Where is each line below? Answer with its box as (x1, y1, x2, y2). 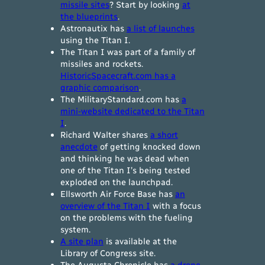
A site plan (60, 236, 104, 247)
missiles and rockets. (60, 59, 143, 70)
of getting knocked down (97, 141, 201, 153)
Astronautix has (60, 23, 127, 34)
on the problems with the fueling (60, 212, 193, 224)
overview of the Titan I (60, 201, 150, 212)
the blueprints (60, 11, 118, 22)
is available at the (103, 236, 177, 247)
